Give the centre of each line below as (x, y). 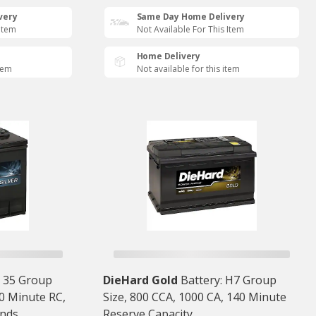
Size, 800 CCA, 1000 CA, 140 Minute (194, 297)
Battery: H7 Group (228, 280)
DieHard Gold (140, 280)
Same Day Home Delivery (191, 17)
